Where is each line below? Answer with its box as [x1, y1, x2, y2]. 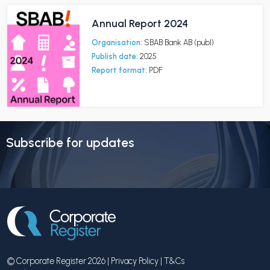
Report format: [92, 66, 147, 75]
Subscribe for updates [6, 135, 134, 151]
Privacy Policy [111, 256, 159, 267]
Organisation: [92, 38, 142, 47]
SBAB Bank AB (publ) [144, 38, 214, 47]
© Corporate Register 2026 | [7, 256, 111, 267]
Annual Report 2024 [92, 17, 188, 30]
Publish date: [92, 52, 138, 61]
